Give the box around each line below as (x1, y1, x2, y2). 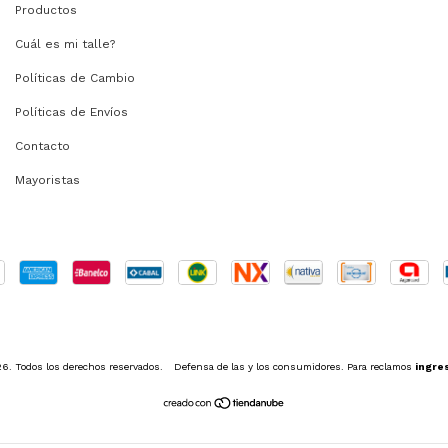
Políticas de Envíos (15, 105, 128, 120)
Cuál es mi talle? (15, 37, 115, 52)
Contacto (15, 139, 70, 154)
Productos (15, 3, 77, 18)
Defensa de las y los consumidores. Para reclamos (174, 361, 412, 373)
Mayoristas (15, 173, 80, 188)
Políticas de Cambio (15, 71, 135, 86)
